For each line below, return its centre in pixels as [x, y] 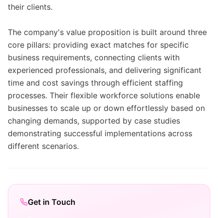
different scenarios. [43, 146]
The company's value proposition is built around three [107, 32]
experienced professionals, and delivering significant [105, 70]
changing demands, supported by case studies [94, 121]
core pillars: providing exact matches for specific [98, 45]
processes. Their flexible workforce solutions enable [104, 95]
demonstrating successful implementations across [100, 133]
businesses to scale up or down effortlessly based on [106, 108]
